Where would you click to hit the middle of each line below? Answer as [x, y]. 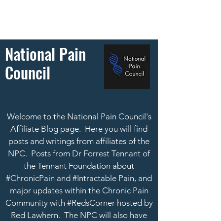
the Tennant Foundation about [79, 166]
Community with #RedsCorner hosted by [79, 203]
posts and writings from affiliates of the [79, 141]
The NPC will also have [104, 215]
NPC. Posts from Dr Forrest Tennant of [79, 153]
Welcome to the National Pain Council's [79, 116]
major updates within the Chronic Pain [79, 190]
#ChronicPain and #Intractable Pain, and [79, 178]
